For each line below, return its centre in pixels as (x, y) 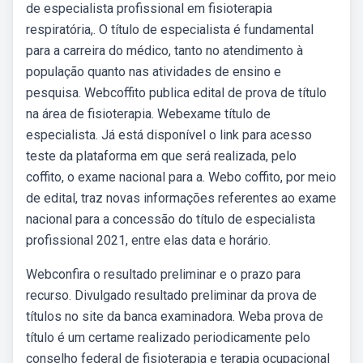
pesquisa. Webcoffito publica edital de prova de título (176, 93)
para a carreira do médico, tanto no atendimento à (164, 51)
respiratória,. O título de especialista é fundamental (170, 30)
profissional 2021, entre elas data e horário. (148, 240)
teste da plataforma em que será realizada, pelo (161, 156)
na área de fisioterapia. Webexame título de (148, 114)
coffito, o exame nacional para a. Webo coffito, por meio (181, 177)
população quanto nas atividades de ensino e (154, 72)
